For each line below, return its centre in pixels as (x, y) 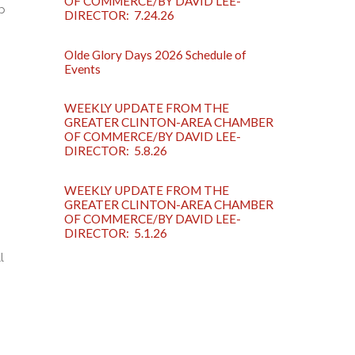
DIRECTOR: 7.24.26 (120, 15)
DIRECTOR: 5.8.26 (116, 151)
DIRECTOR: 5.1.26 (116, 233)
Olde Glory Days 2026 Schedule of (156, 54)
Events (83, 69)
